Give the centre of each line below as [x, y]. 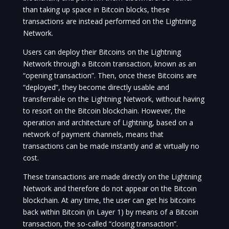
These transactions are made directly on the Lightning [112, 177]
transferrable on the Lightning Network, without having [113, 99]
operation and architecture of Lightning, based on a [108, 123]
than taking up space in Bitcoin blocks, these [96, 10]
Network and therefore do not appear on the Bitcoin [110, 189]
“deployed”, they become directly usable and [96, 87]
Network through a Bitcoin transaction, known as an [109, 64]
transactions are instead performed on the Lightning [109, 21]
